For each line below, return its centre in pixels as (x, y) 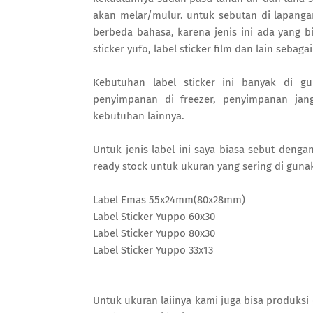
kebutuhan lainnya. (139, 116)
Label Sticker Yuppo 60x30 (154, 217)
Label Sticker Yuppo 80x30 (154, 233)
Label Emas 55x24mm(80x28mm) (169, 200)
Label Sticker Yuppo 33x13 (154, 250)
